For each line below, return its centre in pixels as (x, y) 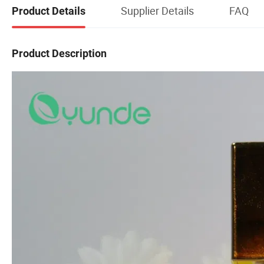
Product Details (49, 11)
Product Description (59, 53)
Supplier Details (157, 10)
